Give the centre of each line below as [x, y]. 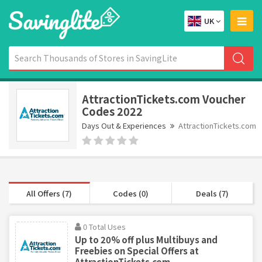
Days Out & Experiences [124, 125]
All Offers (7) [49, 193]
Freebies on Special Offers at [137, 250]
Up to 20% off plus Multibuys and [146, 239]
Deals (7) [212, 193]
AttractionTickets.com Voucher [164, 99]
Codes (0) [130, 193]
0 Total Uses [104, 226]
